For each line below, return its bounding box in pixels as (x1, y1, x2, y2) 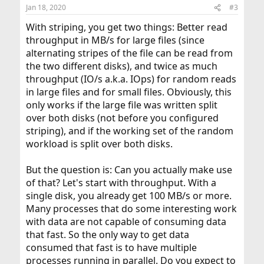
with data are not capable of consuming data (25, 215, 226, 228)
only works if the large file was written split (25, 98, 217, 111)
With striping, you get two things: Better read (25, 21, 227, 34)
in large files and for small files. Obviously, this (25, 85, 232, 98)
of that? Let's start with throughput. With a (25, 176, 216, 189)
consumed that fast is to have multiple (25, 241, 197, 254)
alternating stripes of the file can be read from (25, 47, 233, 60)
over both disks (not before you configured (25, 111, 219, 124)
